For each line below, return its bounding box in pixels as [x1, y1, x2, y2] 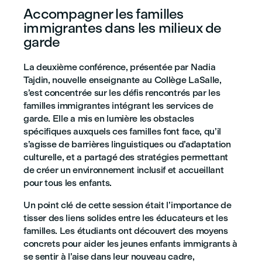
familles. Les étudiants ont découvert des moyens [23, 225, 228, 236]
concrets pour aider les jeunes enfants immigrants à [23, 238, 237, 249]
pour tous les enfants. [23, 177, 112, 188]
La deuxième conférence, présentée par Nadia [23, 61, 216, 73]
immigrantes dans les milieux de [23, 19, 222, 36]
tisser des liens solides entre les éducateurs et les [23, 212, 228, 223]
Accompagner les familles [23, 5, 184, 22]
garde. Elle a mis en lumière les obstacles [23, 113, 194, 124]
